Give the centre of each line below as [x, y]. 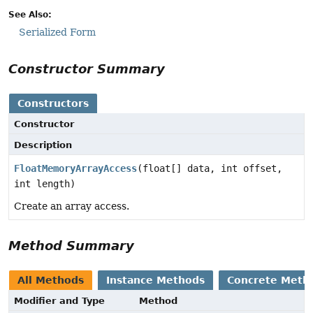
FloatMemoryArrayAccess [75, 168]
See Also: [30, 14]
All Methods [51, 280]
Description [43, 145]
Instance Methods [155, 280]
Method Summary [71, 245]
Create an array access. [72, 206]
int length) [45, 183]
